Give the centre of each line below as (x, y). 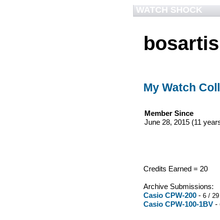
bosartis (181, 43)
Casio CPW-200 (170, 195)
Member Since (169, 113)
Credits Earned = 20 (176, 169)
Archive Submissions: (179, 186)
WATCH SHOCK (169, 10)
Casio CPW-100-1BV (178, 204)
